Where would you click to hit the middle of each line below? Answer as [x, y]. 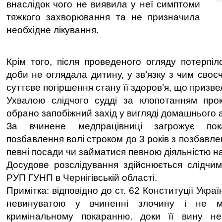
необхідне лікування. [54, 30]
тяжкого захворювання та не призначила [103, 17]
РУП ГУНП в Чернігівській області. [82, 178]
